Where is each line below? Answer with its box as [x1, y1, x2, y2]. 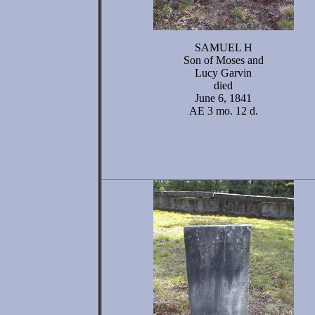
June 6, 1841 [195, 92, 252, 104]
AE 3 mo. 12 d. [188, 105, 258, 117]
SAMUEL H [194, 41, 252, 53]
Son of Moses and [183, 54, 264, 66]
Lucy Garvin [195, 67, 252, 79]
